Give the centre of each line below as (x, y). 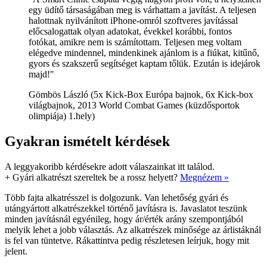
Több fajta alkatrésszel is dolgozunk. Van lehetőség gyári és (117, 197)
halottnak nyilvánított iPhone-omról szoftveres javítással (133, 20)
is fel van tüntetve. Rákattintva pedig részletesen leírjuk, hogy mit (127, 240)
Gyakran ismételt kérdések (87, 141)
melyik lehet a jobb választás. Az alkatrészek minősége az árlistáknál (133, 229)
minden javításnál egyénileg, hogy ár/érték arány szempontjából (124, 219)
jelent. (16, 251)
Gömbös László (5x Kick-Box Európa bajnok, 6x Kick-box (141, 94)
